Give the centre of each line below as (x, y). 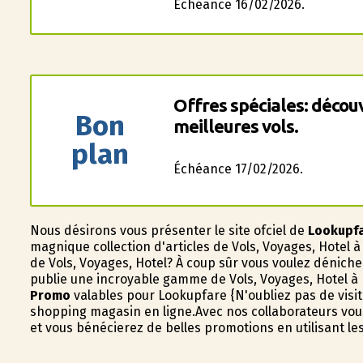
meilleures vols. (235, 126)
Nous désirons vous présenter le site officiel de (169, 231)
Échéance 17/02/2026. (238, 169)
